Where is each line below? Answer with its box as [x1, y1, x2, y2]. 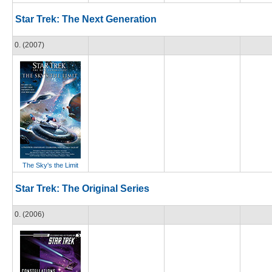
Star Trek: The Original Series [15, 183, 149, 194]
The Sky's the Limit [22, 161, 78, 169]
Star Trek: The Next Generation [15, 14, 157, 24]
